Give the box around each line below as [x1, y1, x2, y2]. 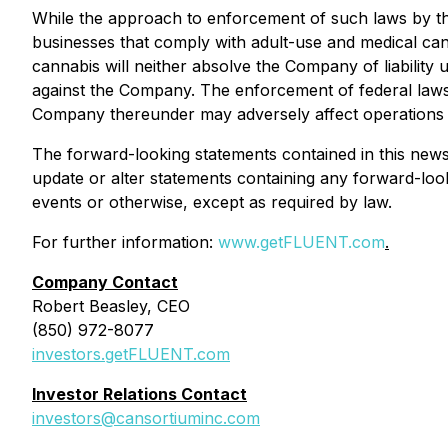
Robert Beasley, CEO [32, 296, 190, 316]
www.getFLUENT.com [218, 232, 385, 252]
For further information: [32, 232, 218, 252]
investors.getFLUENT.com [32, 344, 230, 364]
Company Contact [32, 272, 178, 292]
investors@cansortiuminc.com [32, 408, 260, 428]
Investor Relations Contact [32, 384, 247, 404]
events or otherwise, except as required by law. [32, 192, 392, 212]
